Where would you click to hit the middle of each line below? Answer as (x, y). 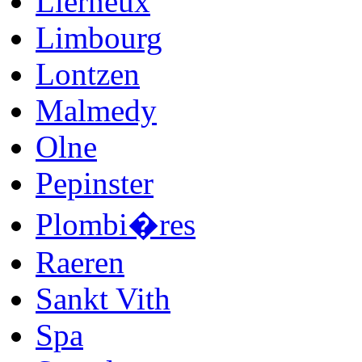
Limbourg (99, 37)
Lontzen (88, 74)
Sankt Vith (103, 298)
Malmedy (96, 110)
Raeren (80, 262)
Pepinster (95, 183)
